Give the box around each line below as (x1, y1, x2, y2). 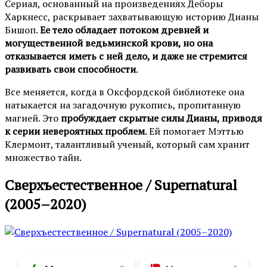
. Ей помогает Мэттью (145, 124, 244, 138)
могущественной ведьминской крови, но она (5, 36, 213, 49)
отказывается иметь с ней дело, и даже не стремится (5, 49, 247, 63)
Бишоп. (5, 23, 40, 36)
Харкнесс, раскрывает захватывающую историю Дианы (5, 10, 259, 23)
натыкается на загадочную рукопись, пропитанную (5, 98, 241, 111)
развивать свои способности (5, 62, 136, 76)
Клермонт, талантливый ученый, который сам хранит (5, 137, 250, 151)
